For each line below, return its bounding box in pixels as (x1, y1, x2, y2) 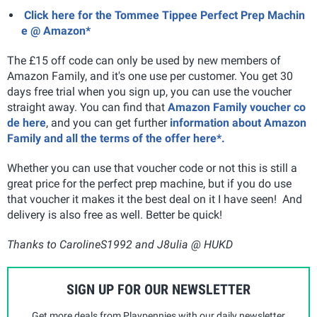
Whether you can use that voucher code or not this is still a (7, 161, 297, 175)
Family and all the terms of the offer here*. (7, 132, 225, 146)
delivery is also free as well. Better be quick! (7, 208, 222, 222)
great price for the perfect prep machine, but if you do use (7, 177, 292, 191)
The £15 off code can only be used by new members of (7, 54, 281, 68)
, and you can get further (46, 116, 170, 130)
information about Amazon (170, 116, 306, 130)
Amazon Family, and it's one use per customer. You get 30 (7, 69, 293, 83)
